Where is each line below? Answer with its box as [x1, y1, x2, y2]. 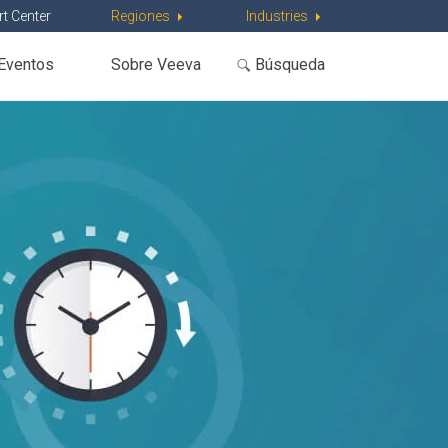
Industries [245, 8, 308, 24]
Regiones [110, 8, 170, 24]
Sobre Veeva [110, 54, 201, 74]
